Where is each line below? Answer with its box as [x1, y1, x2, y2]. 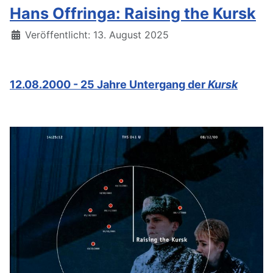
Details [9, 27, 42, 40]
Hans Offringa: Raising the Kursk [10, 4, 256, 23]
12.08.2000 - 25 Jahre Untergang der [10, 77, 208, 91]
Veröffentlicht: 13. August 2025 [25, 28, 169, 41]
